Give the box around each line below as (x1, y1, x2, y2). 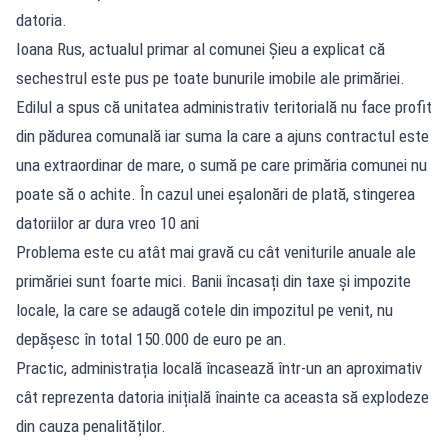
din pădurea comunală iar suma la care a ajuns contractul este (16, 126, 429, 147)
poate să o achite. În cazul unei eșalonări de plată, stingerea (16, 184, 415, 205)
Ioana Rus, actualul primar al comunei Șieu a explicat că (16, 39, 385, 60)
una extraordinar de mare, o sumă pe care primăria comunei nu (16, 155, 427, 176)
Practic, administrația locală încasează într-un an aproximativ (16, 358, 422, 379)
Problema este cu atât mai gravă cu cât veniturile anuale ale (16, 242, 416, 263)
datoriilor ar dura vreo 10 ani (16, 213, 199, 234)
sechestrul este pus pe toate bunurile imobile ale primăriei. (16, 68, 405, 89)
